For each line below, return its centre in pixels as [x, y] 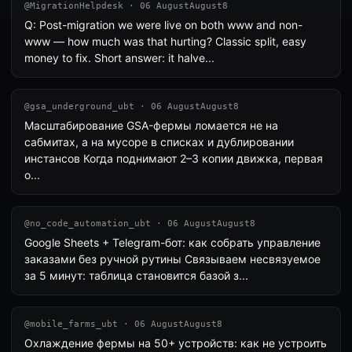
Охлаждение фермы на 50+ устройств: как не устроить [176, 343]
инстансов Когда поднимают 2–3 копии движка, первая [174, 158]
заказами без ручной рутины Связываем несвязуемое [172, 259]
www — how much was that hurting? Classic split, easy [165, 41]
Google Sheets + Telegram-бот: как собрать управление [172, 242]
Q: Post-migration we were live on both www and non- [163, 25]
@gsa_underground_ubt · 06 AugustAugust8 [132, 106]
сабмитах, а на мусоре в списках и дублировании [159, 142]
